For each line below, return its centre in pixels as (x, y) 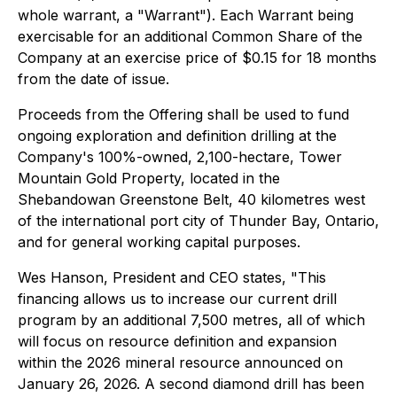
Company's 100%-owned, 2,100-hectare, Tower (180, 157)
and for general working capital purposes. (159, 242)
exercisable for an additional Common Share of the (190, 36)
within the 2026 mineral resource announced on (180, 362)
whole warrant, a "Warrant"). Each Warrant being (186, 15)
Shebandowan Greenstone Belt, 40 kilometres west (191, 199)
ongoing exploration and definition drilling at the (177, 136)
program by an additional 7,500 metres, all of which (191, 320)
